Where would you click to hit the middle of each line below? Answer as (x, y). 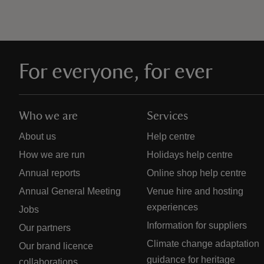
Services (168, 116)
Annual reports (49, 173)
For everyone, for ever (116, 72)
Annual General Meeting (70, 191)
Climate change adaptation (203, 244)
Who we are (48, 116)
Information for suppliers (197, 225)
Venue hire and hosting (195, 191)
